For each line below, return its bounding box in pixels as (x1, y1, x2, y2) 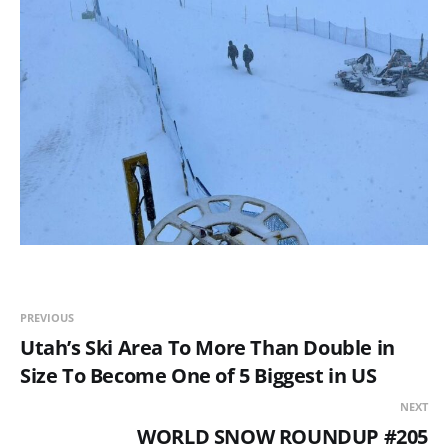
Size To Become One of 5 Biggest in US (20, 362, 377, 390)
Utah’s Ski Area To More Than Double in (20, 334, 395, 362)
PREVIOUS (20, 310, 74, 326)
